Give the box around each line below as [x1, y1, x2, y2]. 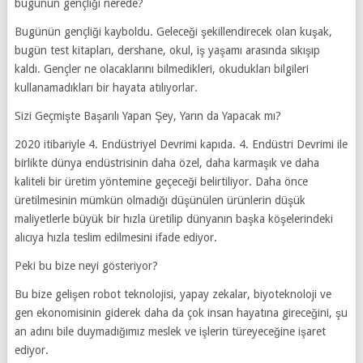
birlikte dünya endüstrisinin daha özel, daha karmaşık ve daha [14, 156, 319, 169]
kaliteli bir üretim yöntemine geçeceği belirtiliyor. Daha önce [14, 174, 308, 188]
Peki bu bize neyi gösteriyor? [14, 258, 158, 272]
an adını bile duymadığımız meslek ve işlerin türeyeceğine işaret [14, 324, 326, 338]
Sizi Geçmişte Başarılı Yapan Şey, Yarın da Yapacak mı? [14, 109, 281, 122]
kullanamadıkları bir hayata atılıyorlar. [14, 80, 198, 94]
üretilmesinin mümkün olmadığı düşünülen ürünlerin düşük [14, 193, 305, 207]
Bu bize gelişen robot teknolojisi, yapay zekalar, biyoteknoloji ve [14, 287, 331, 301]
